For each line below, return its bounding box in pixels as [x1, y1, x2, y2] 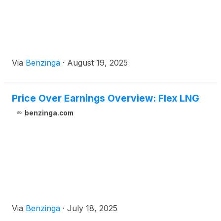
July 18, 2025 [67, 203, 117, 213]
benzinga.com [24, 109, 74, 117]
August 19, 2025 [67, 58, 128, 68]
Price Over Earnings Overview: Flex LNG [12, 92, 199, 104]
